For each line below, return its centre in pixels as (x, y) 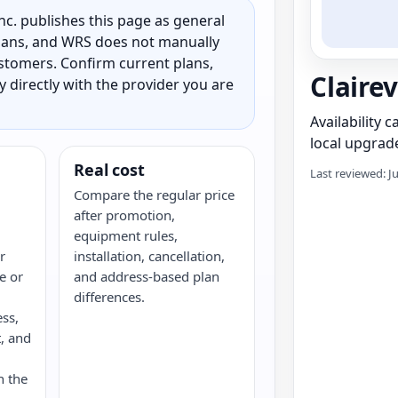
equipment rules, (126, 235)
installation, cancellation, (150, 256)
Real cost (109, 170)
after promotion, (125, 215)
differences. (110, 297)
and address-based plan (147, 276)
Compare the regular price (155, 195)
